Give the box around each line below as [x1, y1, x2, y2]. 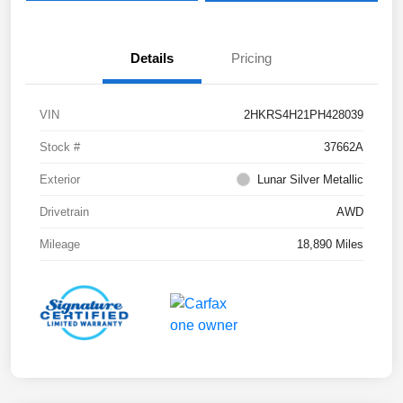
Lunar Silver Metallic [257, 172, 363, 186]
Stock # [40, 139, 80, 154]
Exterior [40, 172, 80, 186]
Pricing [230, 49, 272, 66]
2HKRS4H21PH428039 [244, 107, 363, 121]
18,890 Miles [297, 237, 363, 251]
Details [130, 49, 174, 66]
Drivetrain [40, 204, 89, 219]
